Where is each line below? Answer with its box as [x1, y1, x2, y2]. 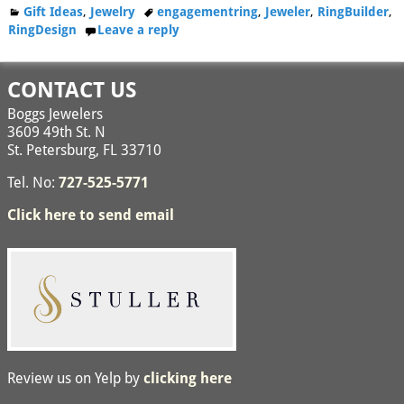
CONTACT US [7, 77, 137, 103]
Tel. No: [7, 173, 59, 191]
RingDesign [7, 23, 77, 38]
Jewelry [90, 5, 136, 20]
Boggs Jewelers [7, 105, 103, 123]
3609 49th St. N [7, 123, 106, 141]
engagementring [157, 5, 259, 20]
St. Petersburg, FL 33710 [7, 141, 161, 159]
